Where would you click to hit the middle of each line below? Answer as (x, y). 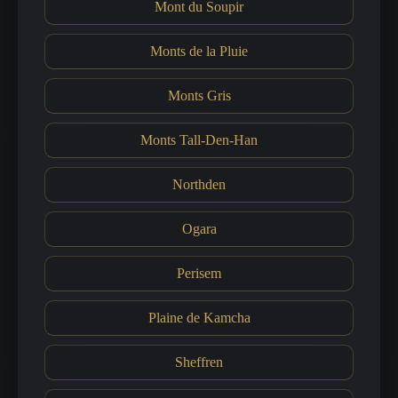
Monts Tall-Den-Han (199, 140)
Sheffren (199, 362)
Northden (199, 184)
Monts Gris (199, 96)
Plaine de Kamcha (199, 318)
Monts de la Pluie (199, 51)
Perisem (199, 273)
